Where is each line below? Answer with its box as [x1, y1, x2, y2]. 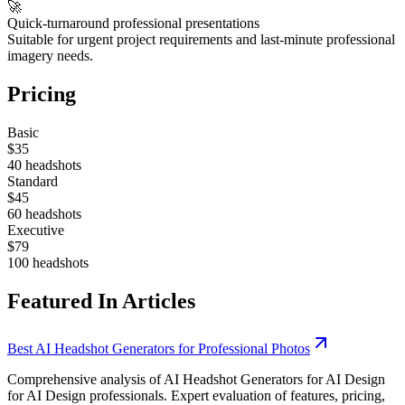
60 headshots [7, 205, 81, 221]
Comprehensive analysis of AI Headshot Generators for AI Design [7, 371, 385, 387]
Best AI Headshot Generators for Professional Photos [7, 340, 310, 356]
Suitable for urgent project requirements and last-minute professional [7, 32, 395, 48]
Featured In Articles [7, 288, 195, 313]
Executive [7, 221, 64, 238]
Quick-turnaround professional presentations [7, 15, 259, 32]
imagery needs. [7, 48, 93, 64]
